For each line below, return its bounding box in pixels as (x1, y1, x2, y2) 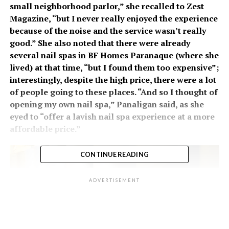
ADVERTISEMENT (89, 177, 140, 183)
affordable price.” (9, 123, 81, 134)
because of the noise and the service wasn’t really (9, 25, 206, 36)
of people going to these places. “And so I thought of (9, 86, 218, 98)
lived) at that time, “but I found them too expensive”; (9, 61, 219, 73)
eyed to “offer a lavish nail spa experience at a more (9, 110, 215, 122)
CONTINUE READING (80, 150, 149, 158)
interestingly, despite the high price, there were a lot (9, 74, 216, 85)
